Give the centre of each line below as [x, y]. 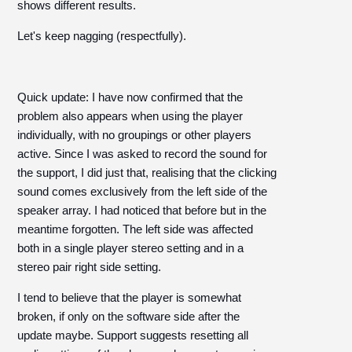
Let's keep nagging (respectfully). [102, 36]
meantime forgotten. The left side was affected [136, 229]
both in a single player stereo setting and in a [131, 248]
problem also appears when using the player [130, 116]
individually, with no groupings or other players [135, 135]
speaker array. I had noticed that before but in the [142, 210]
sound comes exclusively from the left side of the [143, 191]
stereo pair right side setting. [90, 267]
